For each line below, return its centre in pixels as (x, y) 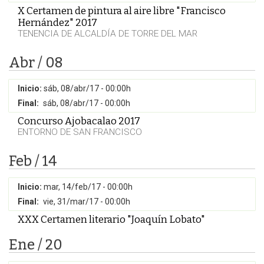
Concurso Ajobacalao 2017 (79, 121)
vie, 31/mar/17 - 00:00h (87, 202)
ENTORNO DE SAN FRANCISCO (80, 132)
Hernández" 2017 (57, 22)
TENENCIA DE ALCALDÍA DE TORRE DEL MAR (108, 34)
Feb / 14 (33, 161)
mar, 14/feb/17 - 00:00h (88, 187)
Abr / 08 (36, 62)
